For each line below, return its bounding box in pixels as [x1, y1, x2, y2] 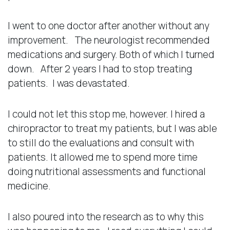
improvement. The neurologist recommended [8, 33, 210, 47]
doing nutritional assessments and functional [8, 164, 206, 178]
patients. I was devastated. [8, 76, 130, 90]
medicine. [8, 179, 51, 193]
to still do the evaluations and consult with [8, 136, 194, 149]
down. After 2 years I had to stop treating [8, 62, 192, 75]
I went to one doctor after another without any [8, 18, 209, 32]
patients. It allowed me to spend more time [8, 150, 198, 164]
